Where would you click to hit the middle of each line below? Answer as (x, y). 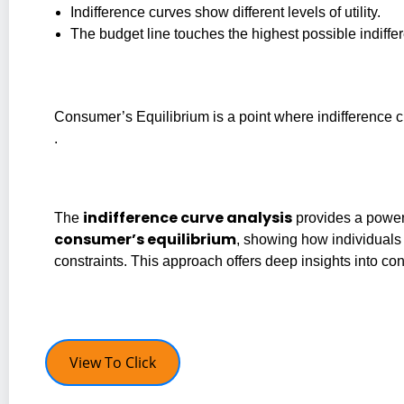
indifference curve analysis (188, 217)
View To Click (113, 362)
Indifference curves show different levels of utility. (225, 12)
